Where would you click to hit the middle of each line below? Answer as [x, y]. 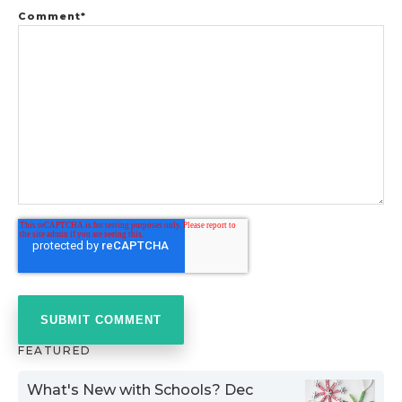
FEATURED [55, 351]
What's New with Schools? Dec [140, 390]
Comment [49, 17]
